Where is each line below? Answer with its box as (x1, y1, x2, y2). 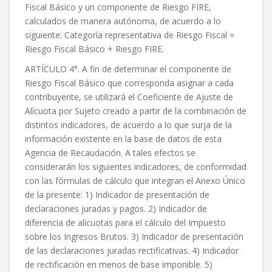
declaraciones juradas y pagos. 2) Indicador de (25, 203, 207, 215)
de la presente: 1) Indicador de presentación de (25, 189, 209, 201)
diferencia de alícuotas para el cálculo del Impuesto (25, 217, 226, 229)
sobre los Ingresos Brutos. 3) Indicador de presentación (25, 231, 243, 243)
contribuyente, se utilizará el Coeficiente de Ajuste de (25, 91, 233, 103)
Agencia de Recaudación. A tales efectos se (25, 147, 195, 159)
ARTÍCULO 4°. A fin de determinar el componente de (25, 63, 231, 75)
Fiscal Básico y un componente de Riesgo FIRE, (25, 1, 211, 13)
